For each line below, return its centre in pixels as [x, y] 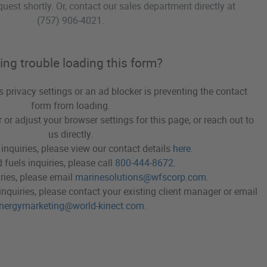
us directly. [70, 134]
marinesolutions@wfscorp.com [141, 177]
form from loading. [70, 105]
